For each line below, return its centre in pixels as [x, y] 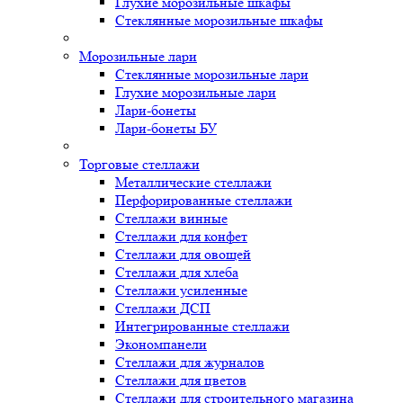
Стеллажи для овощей [183, 254]
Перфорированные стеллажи [204, 200]
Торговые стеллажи [139, 164]
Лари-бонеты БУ [166, 128]
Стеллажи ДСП [163, 308]
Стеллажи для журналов [190, 362]
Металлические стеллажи [193, 182]
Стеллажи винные [171, 218]
